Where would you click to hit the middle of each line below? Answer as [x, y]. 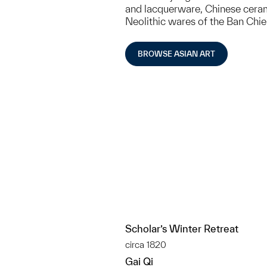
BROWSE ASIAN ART [176, 54]
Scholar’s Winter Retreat [182, 229]
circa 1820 [146, 245]
